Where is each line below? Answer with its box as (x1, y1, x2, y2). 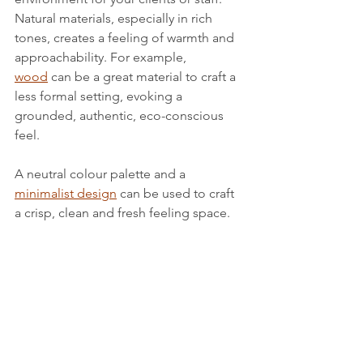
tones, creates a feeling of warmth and (15, 30, 237, 45)
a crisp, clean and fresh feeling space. (15, 205, 230, 220)
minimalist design (15, 186, 117, 201)
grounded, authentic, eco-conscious (15, 108, 227, 123)
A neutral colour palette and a (15, 166, 189, 181)
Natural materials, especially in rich (15, 11, 216, 26)
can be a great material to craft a (48, 69, 239, 84)
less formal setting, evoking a (15, 88, 186, 104)
